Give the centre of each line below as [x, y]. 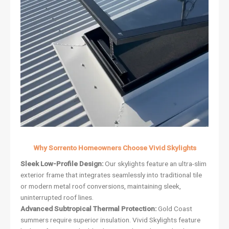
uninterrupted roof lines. [57, 198]
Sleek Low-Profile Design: [62, 164]
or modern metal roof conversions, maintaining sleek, [101, 186]
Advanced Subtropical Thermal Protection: [88, 209]
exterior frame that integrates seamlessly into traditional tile [111, 175]
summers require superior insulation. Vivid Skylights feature [110, 220]
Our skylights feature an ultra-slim [155, 164]
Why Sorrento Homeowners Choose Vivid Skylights [114, 147]
